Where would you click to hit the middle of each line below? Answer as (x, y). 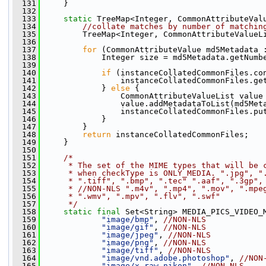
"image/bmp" (128, 219)
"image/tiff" (130, 250)
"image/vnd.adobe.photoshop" (166, 258)
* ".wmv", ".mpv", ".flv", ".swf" (132, 196)
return (97, 134)
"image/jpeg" (130, 235)
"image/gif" (128, 227)
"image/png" (128, 243)
